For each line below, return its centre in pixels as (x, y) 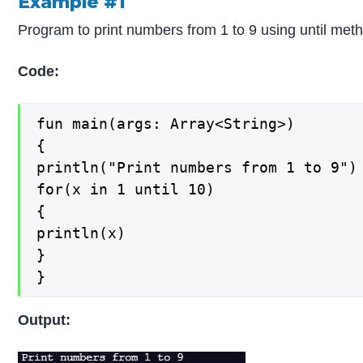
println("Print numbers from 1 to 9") (197, 168)
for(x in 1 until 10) (126, 190)
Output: (45, 320)
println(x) (81, 233)
